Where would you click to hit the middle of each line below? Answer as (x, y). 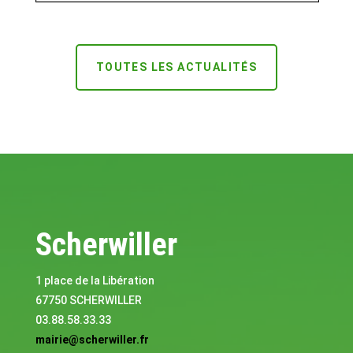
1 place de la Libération (95, 280)
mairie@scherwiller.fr (92, 339)
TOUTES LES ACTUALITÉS (176, 67)
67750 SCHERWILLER (88, 300)
